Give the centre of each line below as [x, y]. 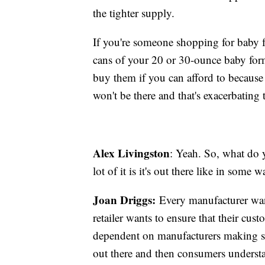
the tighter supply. [134, 12]
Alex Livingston [131, 153]
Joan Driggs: [124, 199]
